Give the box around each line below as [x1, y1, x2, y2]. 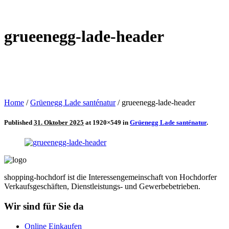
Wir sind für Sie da [4, 200, 84, 212]
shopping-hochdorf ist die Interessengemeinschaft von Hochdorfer [4, 173, 217, 182]
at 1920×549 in [84, 119, 130, 127]
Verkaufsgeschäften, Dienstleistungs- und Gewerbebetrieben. [4, 182, 200, 191]
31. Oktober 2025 [34, 119, 84, 127]
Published [4, 119, 34, 127]
